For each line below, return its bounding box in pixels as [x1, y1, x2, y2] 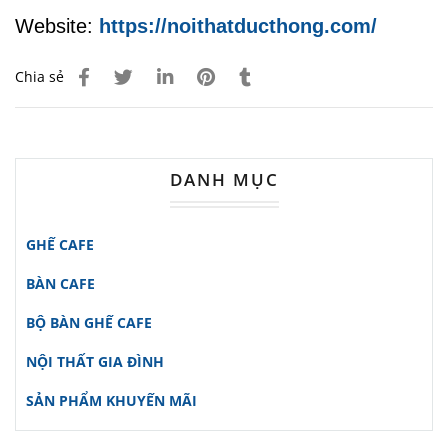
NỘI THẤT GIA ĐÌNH [26, 352, 164, 371]
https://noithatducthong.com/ [99, 15, 377, 37]
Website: [15, 15, 99, 37]
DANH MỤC [169, 168, 279, 191]
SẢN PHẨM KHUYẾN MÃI [26, 391, 197, 410]
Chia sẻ [15, 67, 64, 86]
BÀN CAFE [26, 274, 95, 293]
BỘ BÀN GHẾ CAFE [26, 313, 152, 332]
